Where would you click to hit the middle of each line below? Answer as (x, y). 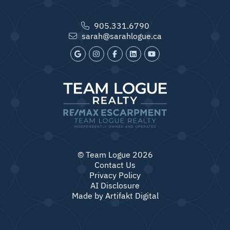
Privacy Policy (115, 174)
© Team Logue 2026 (115, 154)
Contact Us (115, 164)
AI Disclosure (115, 185)
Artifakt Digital (132, 195)
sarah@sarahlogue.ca (121, 35)
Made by (88, 195)
